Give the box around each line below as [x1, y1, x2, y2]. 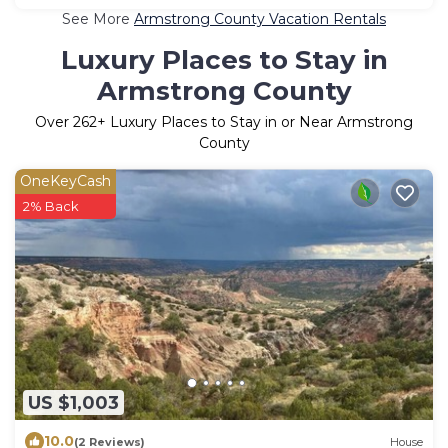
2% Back [23, 198, 79, 215]
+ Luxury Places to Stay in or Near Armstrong [97, 113, 413, 132]
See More [62, 10, 134, 29]
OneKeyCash [20, 172, 111, 191]
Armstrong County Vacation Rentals [134, 10, 386, 29]
